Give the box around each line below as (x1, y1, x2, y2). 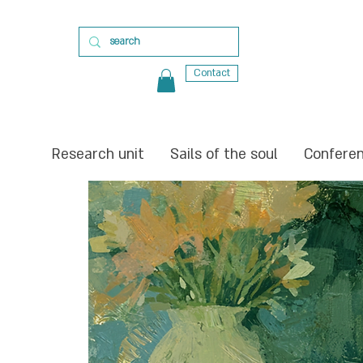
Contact (194, 66, 230, 79)
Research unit (51, 144, 144, 164)
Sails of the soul (169, 144, 278, 164)
